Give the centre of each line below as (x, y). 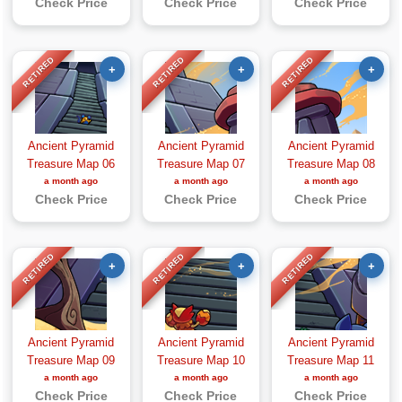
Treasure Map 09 (71, 360)
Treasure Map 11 (331, 360)
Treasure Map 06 (71, 164)
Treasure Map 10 (201, 360)
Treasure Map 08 (331, 164)
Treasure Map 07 (201, 164)
